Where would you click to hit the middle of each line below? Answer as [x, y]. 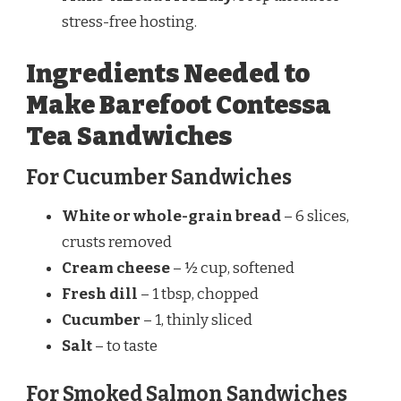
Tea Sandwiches [129, 136]
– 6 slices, [315, 217]
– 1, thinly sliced [196, 320]
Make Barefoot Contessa [179, 105]
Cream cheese [116, 269]
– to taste [125, 346]
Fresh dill [100, 294]
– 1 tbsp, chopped [198, 294]
